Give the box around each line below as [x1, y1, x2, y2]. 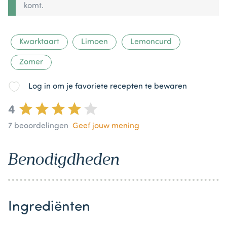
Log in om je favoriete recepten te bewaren [28, 82, 187, 91]
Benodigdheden [8, 149, 120, 169]
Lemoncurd [130, 37, 172, 46]
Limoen [81, 37, 108, 46]
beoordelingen [12, 122, 68, 130]
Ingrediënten [8, 200, 90, 214]
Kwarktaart [19, 37, 59, 46]
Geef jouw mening [72, 122, 139, 130]
